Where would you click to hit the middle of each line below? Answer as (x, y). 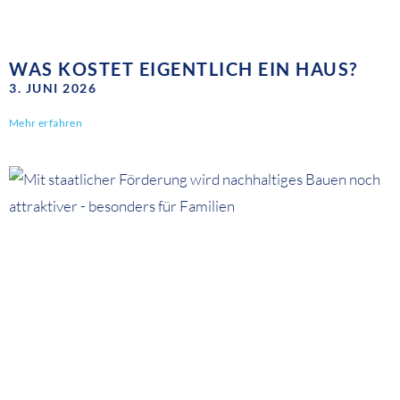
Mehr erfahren (46, 123)
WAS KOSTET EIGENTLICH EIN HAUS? (183, 69)
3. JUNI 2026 (53, 88)
